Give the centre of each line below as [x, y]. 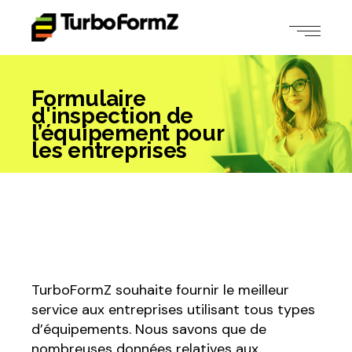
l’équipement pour [128, 133]
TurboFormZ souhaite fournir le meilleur [161, 290]
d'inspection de [113, 116]
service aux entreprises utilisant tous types [174, 310]
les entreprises [110, 150]
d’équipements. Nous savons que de [149, 329]
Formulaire [89, 99]
